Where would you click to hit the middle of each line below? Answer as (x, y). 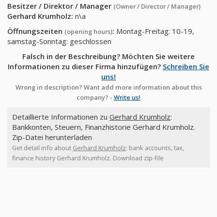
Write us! (127, 97)
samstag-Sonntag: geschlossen (59, 41)
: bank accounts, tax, (155, 148)
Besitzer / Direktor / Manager (60, 6)
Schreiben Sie (186, 66)
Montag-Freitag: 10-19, (155, 31)
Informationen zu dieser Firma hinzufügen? (85, 66)
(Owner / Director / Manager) (157, 6)
